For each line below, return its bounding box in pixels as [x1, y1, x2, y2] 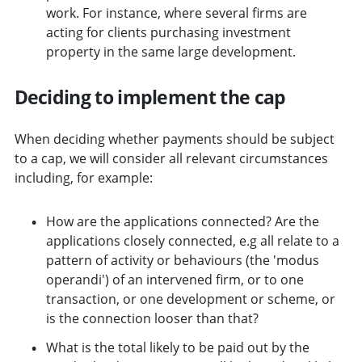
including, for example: [14, 168, 153, 187]
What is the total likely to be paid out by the [45, 338, 309, 356]
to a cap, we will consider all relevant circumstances [14, 149, 328, 167]
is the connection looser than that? [45, 309, 259, 327]
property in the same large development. [45, 42, 296, 61]
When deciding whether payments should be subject [14, 129, 335, 148]
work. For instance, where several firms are [45, 3, 307, 22]
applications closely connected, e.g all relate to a [45, 231, 339, 250]
